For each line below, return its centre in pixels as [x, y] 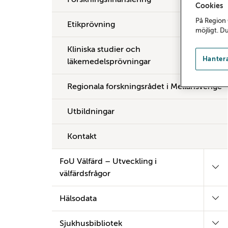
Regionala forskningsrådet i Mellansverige [145, 87]
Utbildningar [91, 111]
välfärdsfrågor [85, 174]
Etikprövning [91, 24]
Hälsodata [78, 198]
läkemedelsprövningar [109, 62]
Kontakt [82, 136]
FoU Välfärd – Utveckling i [108, 161]
